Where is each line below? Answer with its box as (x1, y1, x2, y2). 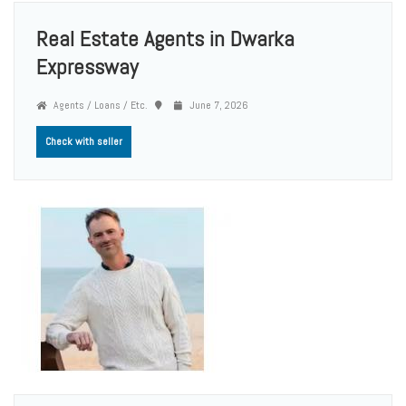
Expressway (36, 52, 138, 81)
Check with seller (45, 133, 122, 149)
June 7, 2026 (187, 97, 248, 112)
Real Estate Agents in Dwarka (36, 24, 295, 53)
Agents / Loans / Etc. (51, 97, 148, 112)
